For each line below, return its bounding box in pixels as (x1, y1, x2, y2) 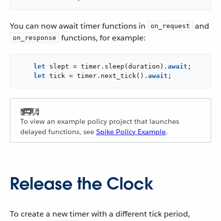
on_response (13, 34, 56, 41)
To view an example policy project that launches (20, 117, 179, 126)
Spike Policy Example (96, 127, 166, 136)
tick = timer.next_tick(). (45, 72, 148, 79)
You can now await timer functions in (10, 21, 147, 31)
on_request (150, 22, 190, 30)
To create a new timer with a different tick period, (10, 209, 190, 219)
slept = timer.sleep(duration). (45, 63, 168, 70)
